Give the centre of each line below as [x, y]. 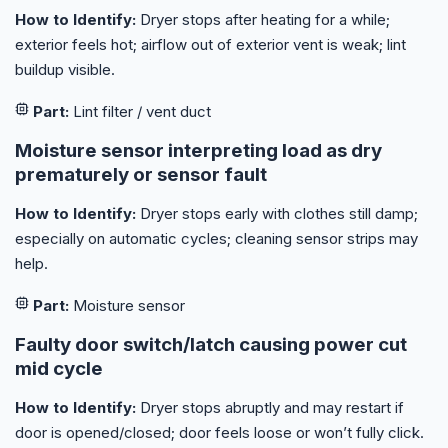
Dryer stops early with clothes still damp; [277, 214]
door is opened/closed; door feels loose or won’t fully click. [219, 433]
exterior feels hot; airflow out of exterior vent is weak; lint [210, 45]
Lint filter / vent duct [140, 112]
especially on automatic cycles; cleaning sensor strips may [216, 239]
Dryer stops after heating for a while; [263, 20]
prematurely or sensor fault [141, 175]
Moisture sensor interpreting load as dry [198, 151]
